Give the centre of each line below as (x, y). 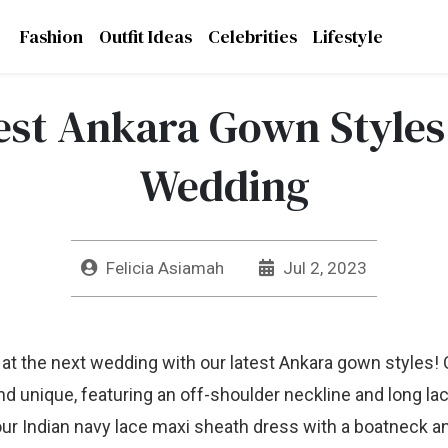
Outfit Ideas (145, 36)
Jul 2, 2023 (323, 268)
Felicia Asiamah (165, 268)
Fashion (51, 36)
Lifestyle (348, 36)
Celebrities (252, 36)
